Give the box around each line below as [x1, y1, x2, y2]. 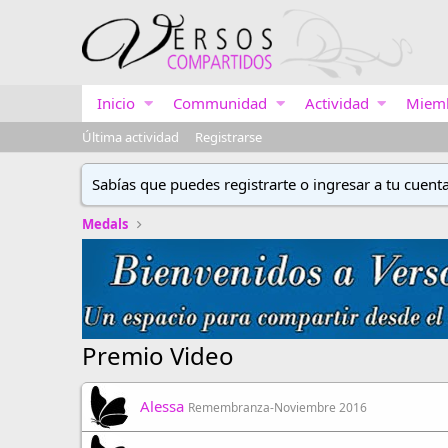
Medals [82, 215, 128, 233]
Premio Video [82, 339, 234, 372]
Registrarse [195, 128, 262, 146]
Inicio [97, 93, 135, 113]
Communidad [172, 93, 267, 113]
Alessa [140, 396, 184, 416]
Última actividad [82, 128, 179, 146]
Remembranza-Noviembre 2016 [188, 399, 367, 416]
